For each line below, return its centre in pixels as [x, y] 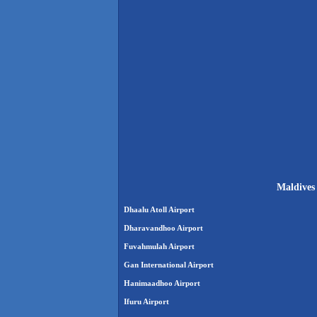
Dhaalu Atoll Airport [159, 210]
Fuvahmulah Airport [159, 247]
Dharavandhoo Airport [163, 228]
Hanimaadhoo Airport [162, 283]
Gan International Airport [169, 265]
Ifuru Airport [146, 302]
